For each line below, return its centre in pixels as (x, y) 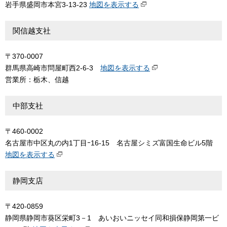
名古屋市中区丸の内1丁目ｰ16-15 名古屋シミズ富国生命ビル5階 (112, 143)
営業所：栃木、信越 (37, 80)
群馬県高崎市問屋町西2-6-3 (53, 68)
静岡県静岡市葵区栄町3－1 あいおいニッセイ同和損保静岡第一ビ (112, 218)
